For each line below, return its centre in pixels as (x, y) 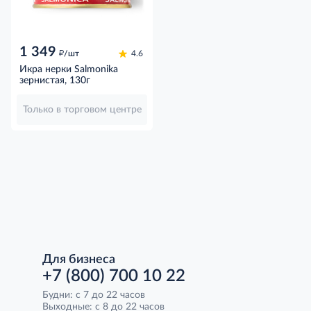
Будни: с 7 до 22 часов (94, 295)
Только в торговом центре (82, 110)
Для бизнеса (79, 260)
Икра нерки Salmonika (69, 70)
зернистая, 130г (55, 81)
